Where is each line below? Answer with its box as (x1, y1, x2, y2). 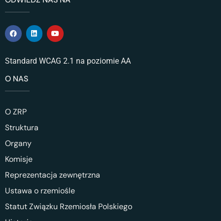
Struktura (5, 122, 38, 133)
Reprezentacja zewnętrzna (5, 170, 100, 181)
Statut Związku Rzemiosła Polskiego (5, 201, 132, 212)
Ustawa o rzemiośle (5, 185, 75, 196)
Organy (5, 138, 32, 149)
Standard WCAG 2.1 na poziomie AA (5, 56, 131, 66)
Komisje (5, 154, 33, 165)
